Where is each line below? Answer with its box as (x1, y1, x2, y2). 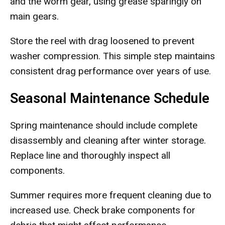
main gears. (10, 11, 59, 22)
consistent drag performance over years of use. (10, 65, 211, 77)
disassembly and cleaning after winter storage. (10, 135, 206, 146)
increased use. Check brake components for (10, 204, 195, 216)
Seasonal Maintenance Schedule (10, 90, 209, 106)
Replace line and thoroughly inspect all (10, 150, 170, 161)
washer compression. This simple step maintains (10, 50, 215, 62)
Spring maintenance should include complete (10, 120, 197, 131)
